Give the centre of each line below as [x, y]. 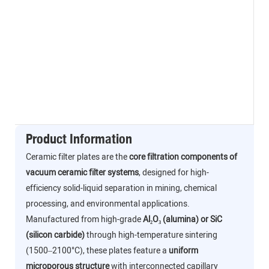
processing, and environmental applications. [107, 204]
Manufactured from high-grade [84, 220]
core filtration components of [183, 157]
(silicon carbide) [55, 235]
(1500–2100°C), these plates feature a [97, 251]
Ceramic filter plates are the [77, 157]
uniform [183, 251]
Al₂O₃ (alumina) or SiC [182, 220]
